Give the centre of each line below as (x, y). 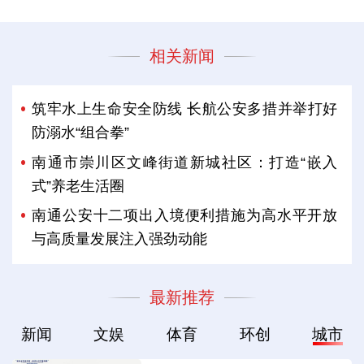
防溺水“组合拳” (81, 133)
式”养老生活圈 (78, 186)
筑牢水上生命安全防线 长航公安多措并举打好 (185, 109)
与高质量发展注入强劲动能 (120, 238)
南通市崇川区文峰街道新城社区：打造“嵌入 (185, 162)
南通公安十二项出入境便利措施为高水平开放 (185, 215)
